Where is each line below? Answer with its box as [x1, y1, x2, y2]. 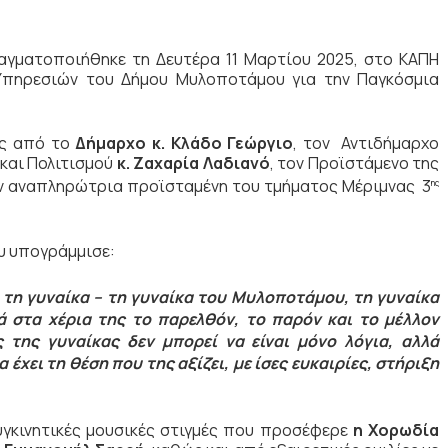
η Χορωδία [353, 419, 440, 442]
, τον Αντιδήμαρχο [293, 132, 440, 154]
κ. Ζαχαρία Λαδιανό [116, 152, 270, 174]
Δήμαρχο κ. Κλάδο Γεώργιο [75, 132, 294, 154]
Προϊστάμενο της [307, 152, 440, 174]
